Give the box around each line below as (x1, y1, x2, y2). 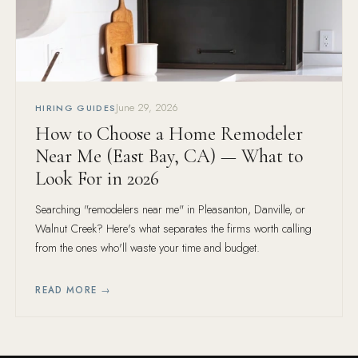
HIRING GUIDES (35, 101, 117, 114)
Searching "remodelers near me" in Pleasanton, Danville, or (35, 201, 306, 218)
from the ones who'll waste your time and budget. (35, 240, 261, 257)
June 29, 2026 (116, 100, 179, 115)
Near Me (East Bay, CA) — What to (35, 145, 304, 169)
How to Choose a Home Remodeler (35, 122, 304, 146)
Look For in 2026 (35, 167, 160, 191)
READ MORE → (35, 284, 112, 297)
